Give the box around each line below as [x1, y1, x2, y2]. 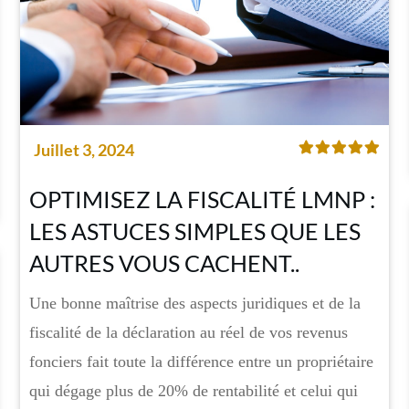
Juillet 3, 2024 [33, 140, 134, 161]
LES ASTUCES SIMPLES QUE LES [28, 217, 361, 246]
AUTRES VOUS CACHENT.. [28, 249, 299, 278]
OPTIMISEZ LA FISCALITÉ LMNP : [28, 185, 375, 214]
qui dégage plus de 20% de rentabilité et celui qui [28, 382, 358, 401]
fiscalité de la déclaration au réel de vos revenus [28, 323, 348, 342]
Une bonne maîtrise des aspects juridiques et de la [28, 294, 361, 313]
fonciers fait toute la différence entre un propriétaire [28, 352, 373, 372]
